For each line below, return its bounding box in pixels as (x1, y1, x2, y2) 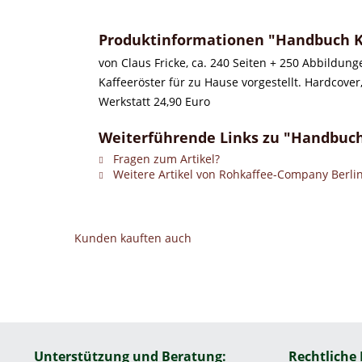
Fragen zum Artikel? (110, 151, 220, 166)
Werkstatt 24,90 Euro (99, 94, 213, 109)
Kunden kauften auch (74, 230, 192, 246)
